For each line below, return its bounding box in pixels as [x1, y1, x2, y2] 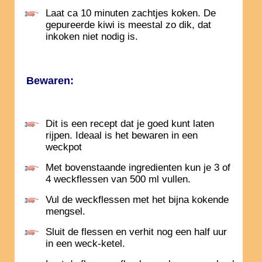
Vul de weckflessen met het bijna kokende [46, 194, 229, 206]
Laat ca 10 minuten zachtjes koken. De [46, 8, 216, 19]
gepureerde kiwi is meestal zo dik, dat [46, 19, 211, 31]
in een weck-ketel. [46, 238, 125, 250]
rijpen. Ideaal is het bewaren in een [46, 130, 198, 142]
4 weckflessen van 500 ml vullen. [46, 174, 191, 185]
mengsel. [46, 206, 85, 218]
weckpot [46, 142, 82, 153]
